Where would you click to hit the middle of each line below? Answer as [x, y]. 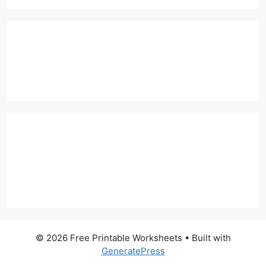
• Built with [206, 238]
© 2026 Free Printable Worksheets [109, 238]
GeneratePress [133, 251]
